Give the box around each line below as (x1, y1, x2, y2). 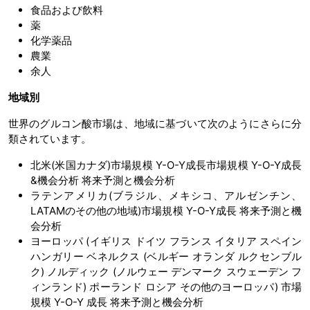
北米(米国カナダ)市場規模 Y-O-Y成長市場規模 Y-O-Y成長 (30, 158, 302, 172)
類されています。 (8, 131, 91, 145)
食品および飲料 (30, 3, 103, 17)
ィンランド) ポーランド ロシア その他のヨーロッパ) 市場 (30, 280, 302, 293)
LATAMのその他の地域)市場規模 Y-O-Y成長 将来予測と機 (30, 203, 302, 217)
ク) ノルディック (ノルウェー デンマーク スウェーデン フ (30, 264, 302, 278)
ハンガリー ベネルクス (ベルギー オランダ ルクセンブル (30, 249, 302, 263)
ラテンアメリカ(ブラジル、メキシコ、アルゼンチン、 (30, 188, 302, 202)
